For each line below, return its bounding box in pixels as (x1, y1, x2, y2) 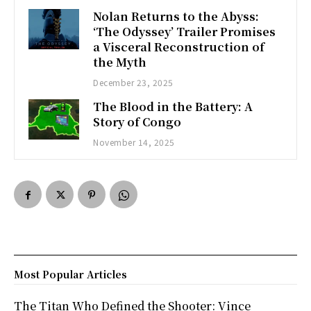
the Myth (93, 53, 147, 70)
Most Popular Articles (14, 267, 127, 281)
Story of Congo (93, 113, 182, 130)
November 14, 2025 (93, 135, 175, 148)
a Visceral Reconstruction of (93, 38, 265, 55)
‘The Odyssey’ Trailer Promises (93, 23, 276, 40)
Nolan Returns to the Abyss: (93, 8, 260, 24)
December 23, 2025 (93, 76, 174, 88)
